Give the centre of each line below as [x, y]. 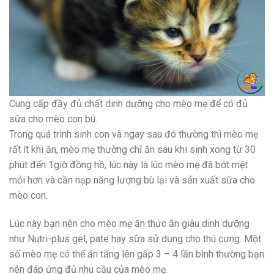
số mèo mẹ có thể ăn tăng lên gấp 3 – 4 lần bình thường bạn [137, 254]
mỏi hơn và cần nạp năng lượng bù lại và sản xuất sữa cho [132, 180]
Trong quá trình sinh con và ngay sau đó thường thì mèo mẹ [134, 134]
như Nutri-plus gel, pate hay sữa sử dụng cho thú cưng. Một [135, 239]
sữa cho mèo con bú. [53, 119]
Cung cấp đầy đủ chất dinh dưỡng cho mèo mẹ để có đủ [128, 103]
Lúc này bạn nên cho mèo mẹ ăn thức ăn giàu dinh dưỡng [129, 223]
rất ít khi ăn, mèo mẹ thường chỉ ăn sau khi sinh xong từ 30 [132, 149]
